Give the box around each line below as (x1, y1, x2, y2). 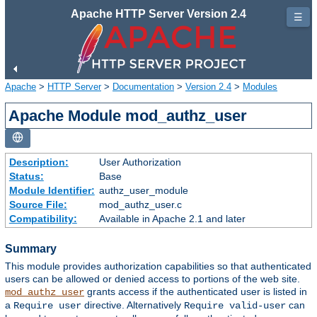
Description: (8, 156, 69, 168)
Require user (13, 300, 81, 312)
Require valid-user (184, 300, 286, 312)
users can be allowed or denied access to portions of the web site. (5, 273, 300, 285)
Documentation (113, 81, 174, 92)
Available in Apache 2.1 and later (98, 212, 246, 224)
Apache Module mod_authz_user (8, 106, 248, 125)
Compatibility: (8, 212, 77, 224)
